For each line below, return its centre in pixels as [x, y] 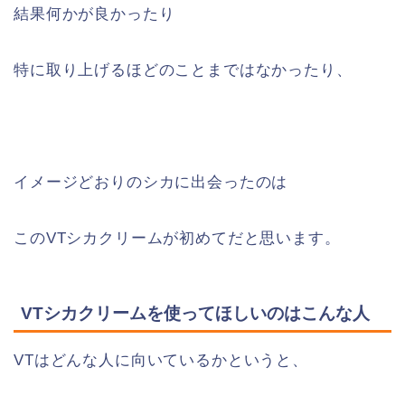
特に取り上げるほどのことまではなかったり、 [183, 70]
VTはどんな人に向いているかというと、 [161, 361]
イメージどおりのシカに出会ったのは [151, 182]
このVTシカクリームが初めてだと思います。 [177, 238]
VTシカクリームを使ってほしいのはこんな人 [195, 314]
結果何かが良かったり [94, 14]
